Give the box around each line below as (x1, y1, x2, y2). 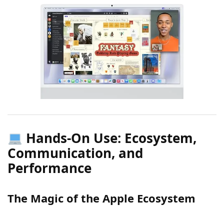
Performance (7, 159, 91, 177)
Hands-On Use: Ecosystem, (22, 129, 196, 147)
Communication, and (7, 144, 143, 162)
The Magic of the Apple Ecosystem (7, 190, 195, 206)
